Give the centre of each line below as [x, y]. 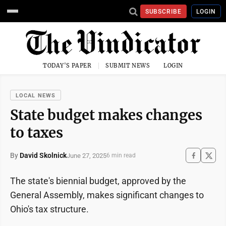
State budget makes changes [106, 115]
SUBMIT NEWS [128, 66]
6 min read [121, 155]
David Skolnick [43, 155]
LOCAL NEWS [36, 96]
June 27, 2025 [87, 155]
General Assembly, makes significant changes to [107, 195]
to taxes [37, 133]
